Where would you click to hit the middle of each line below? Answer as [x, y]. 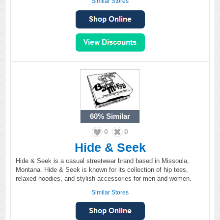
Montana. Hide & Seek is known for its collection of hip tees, [102, 170]
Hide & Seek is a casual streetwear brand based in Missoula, [102, 161]
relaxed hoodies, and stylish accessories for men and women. [104, 179]
